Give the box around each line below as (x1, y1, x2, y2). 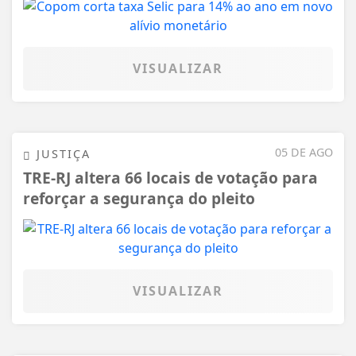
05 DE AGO (275, 145, 333, 161)
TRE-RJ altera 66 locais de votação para (23, 166, 318, 188)
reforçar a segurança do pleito (23, 187, 255, 209)
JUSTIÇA (32, 146, 91, 162)
